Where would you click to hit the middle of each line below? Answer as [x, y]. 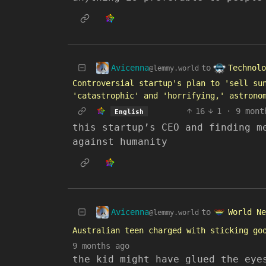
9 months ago [101, 246]
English [129, 111]
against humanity [120, 142]
